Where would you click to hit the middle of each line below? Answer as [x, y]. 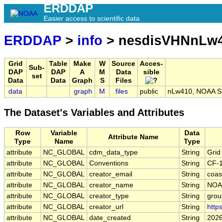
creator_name [111, 185]
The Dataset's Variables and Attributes [94, 113]
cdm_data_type [113, 153]
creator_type [109, 196]
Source [123, 64]
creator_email [111, 174]
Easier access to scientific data [92, 18]
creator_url [106, 207]
